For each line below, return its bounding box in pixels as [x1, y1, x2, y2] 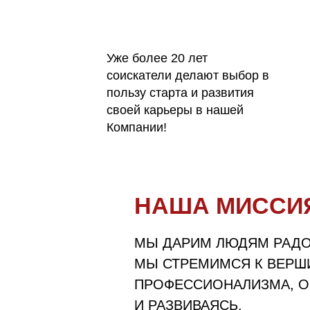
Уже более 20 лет [107, 51, 208, 65]
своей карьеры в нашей [107, 103, 244, 117]
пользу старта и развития [107, 86, 255, 100]
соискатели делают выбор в [107, 69, 270, 82]
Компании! [107, 120, 167, 134]
